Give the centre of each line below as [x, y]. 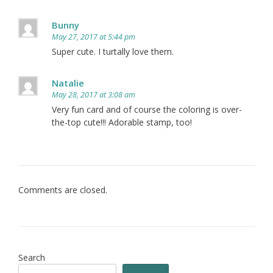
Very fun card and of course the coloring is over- [147, 109]
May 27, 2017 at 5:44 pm [94, 37]
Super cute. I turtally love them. [113, 51]
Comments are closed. [63, 190]
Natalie [68, 83]
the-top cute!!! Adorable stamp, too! [122, 122]
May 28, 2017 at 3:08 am [94, 94]
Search [32, 257]
